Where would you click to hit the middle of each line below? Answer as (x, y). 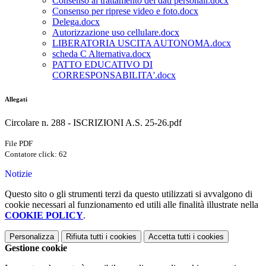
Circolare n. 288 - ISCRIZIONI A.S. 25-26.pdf (93, 123)
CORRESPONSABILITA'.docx (114, 75)
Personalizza (32, 237)
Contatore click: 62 (36, 154)
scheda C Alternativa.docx (102, 54)
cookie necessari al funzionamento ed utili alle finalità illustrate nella (132, 205)
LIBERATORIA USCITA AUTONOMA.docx (142, 43)
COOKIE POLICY (44, 216)
